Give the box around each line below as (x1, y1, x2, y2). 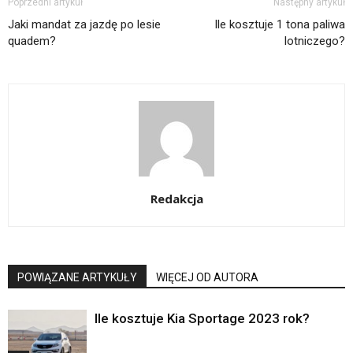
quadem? (8, 34, 56, 49)
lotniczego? (284, 34, 345, 49)
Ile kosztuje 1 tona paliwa (214, 17, 345, 32)
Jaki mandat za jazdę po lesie (8, 17, 161, 32)
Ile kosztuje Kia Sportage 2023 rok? (95, 310, 310, 327)
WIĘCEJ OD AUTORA (156, 271, 258, 284)
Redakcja (150, 191, 203, 207)
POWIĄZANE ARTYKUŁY (17, 271, 137, 284)
